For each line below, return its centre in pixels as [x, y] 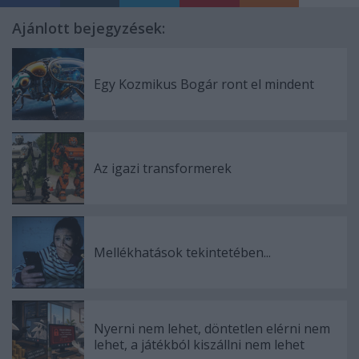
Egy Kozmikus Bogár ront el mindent [204, 85]
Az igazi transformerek [163, 169]
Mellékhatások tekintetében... [182, 253]
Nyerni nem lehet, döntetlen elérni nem [212, 329]
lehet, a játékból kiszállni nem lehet [199, 345]
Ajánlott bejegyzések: [89, 28]
